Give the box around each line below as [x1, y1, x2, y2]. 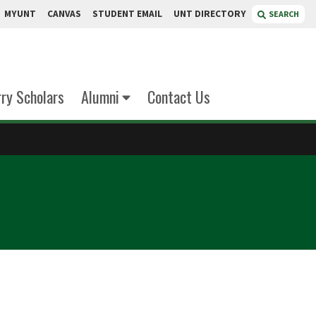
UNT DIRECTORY [174, 8, 246, 20]
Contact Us [147, 85, 210, 108]
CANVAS [47, 8, 81, 20]
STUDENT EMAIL [92, 8, 162, 20]
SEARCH [269, 8, 299, 19]
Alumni [80, 85, 119, 108]
